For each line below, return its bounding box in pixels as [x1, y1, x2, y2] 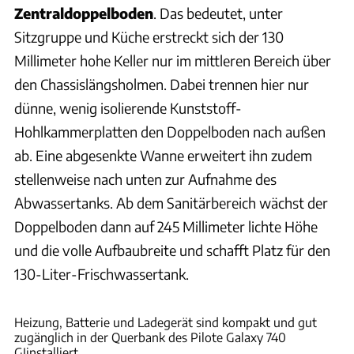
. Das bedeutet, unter [153, 4, 283, 23]
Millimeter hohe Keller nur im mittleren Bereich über [14, 51, 331, 70]
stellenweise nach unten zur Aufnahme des [14, 170, 277, 189]
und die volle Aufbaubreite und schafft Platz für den [14, 241, 330, 260]
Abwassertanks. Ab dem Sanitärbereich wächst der [14, 194, 328, 213]
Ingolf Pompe [295, 288, 347, 300]
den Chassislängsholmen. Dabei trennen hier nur [14, 75, 309, 94]
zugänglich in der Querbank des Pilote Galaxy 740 [14, 330, 286, 345]
